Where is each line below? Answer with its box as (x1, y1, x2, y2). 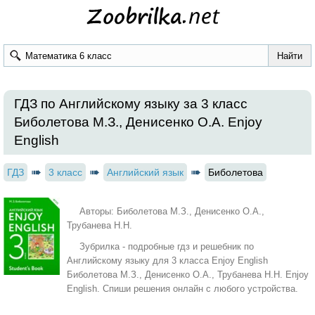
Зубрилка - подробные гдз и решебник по (79, 241, 255, 252)
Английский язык (107, 167, 184, 178)
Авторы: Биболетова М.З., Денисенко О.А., (79, 206, 265, 217)
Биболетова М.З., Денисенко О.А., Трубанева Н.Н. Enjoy (67, 269, 309, 280)
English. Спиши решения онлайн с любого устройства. (67, 283, 298, 294)
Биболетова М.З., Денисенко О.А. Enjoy (14, 115, 262, 129)
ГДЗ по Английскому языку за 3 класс (14, 96, 247, 111)
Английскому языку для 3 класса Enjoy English (67, 255, 268, 266)
